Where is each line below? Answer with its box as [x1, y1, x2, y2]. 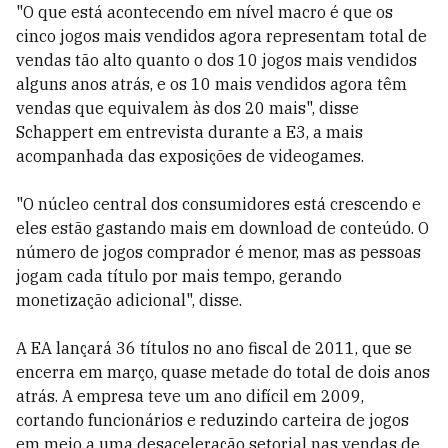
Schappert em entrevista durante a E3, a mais [16, 122, 363, 142]
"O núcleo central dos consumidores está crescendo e [16, 194, 421, 214]
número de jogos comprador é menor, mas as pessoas [16, 242, 421, 262]
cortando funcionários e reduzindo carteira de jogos [16, 410, 409, 430]
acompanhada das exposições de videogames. [16, 146, 364, 166]
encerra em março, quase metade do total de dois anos [16, 362, 430, 382]
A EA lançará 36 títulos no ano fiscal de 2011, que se [16, 338, 412, 358]
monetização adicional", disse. [16, 290, 242, 310]
